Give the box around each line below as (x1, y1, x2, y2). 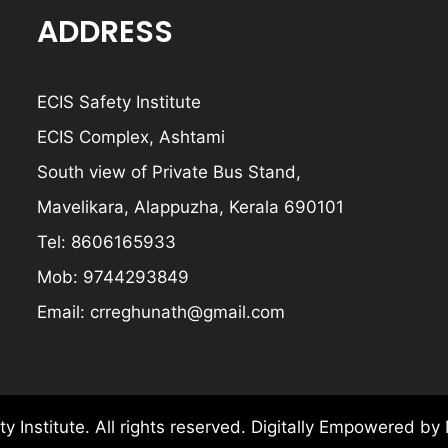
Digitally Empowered (250, 417, 420, 438)
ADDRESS (37, 11, 174, 54)
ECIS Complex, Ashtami (37, 127, 226, 148)
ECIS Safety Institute (37, 92, 202, 113)
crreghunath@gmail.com (90, 302, 286, 323)
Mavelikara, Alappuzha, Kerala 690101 (37, 197, 345, 218)
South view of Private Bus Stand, (37, 162, 302, 183)
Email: (37, 302, 91, 323)
